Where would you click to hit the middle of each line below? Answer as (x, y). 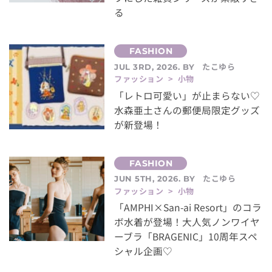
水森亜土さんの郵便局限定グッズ (187, 110)
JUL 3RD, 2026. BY (156, 66)
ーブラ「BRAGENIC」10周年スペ (186, 237)
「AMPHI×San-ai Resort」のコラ (188, 208)
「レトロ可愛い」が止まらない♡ (187, 95)
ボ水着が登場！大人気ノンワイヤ (187, 222)
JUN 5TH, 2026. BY (156, 179)
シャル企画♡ (144, 251)
